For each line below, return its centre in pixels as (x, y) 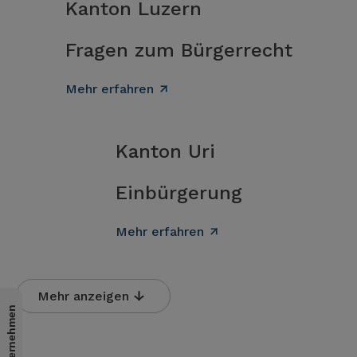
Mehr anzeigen (83, 296)
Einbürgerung (178, 193)
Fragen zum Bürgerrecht (178, 50)
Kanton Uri (165, 151)
